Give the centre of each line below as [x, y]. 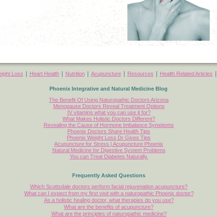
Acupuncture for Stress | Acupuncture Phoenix [109, 144]
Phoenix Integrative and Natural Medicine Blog [108, 88]
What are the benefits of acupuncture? [109, 207]
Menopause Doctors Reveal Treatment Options [109, 106]
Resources [140, 73]
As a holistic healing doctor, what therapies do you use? [109, 200]
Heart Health [44, 73]
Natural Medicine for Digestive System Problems [109, 150]
